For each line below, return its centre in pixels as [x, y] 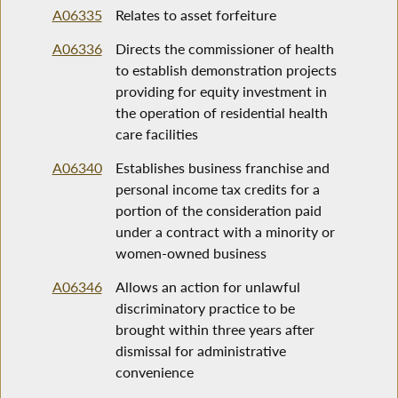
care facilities [156, 134]
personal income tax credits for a [217, 189]
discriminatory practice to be [205, 308]
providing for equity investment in [221, 92]
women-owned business [191, 253]
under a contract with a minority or [225, 232]
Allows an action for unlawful [207, 287]
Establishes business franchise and [222, 168]
